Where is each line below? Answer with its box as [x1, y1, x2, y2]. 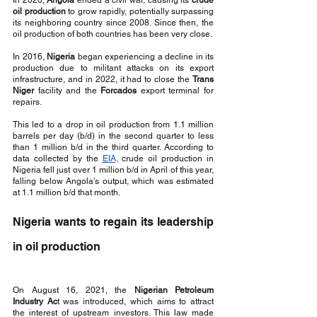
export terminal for [140, 86, 214, 96]
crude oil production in [117, 154, 214, 163]
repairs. [13, 97, 43, 107]
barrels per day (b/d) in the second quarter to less [13, 131, 214, 141]
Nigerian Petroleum [134, 285, 214, 295]
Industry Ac [13, 296, 57, 306]
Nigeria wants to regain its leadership [13, 215, 214, 229]
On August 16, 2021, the [13, 285, 134, 295]
